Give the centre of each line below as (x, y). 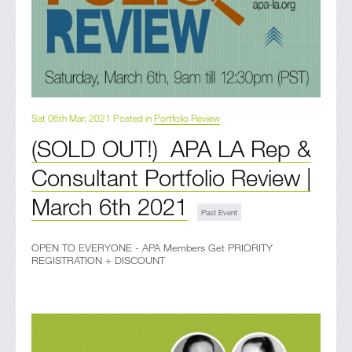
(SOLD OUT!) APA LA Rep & (171, 148)
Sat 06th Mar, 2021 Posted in (93, 118)
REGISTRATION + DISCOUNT (98, 260)
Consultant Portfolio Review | (171, 178)
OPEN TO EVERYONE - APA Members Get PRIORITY (152, 248)
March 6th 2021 (110, 207)
